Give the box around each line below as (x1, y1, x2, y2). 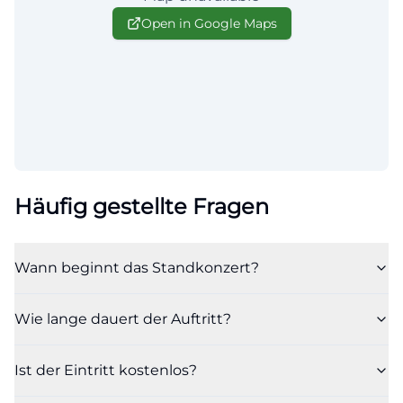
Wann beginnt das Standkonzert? (14, 258, 259, 276)
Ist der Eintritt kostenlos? (14, 361, 197, 379)
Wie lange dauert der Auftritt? (14, 309, 231, 327)
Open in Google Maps (140, 14, 277, 31)
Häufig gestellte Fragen (14, 193, 269, 219)
